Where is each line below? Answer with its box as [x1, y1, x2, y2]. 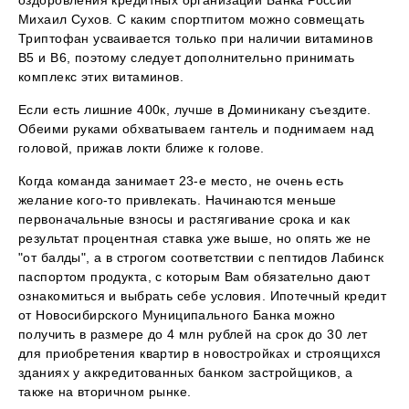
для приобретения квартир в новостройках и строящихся [18, 346, 382, 362]
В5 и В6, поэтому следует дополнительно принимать [18, 50, 355, 66]
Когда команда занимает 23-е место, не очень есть [18, 173, 344, 189]
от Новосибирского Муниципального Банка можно [18, 308, 336, 323]
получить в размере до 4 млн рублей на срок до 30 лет [18, 327, 368, 342]
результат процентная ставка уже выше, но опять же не [18, 231, 372, 246]
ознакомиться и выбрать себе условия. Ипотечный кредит [18, 288, 387, 304]
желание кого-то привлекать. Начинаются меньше [18, 193, 337, 208]
